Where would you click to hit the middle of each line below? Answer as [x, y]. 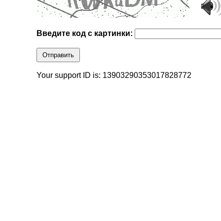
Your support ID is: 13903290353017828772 [114, 75]
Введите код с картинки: [86, 34]
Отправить [58, 55]
